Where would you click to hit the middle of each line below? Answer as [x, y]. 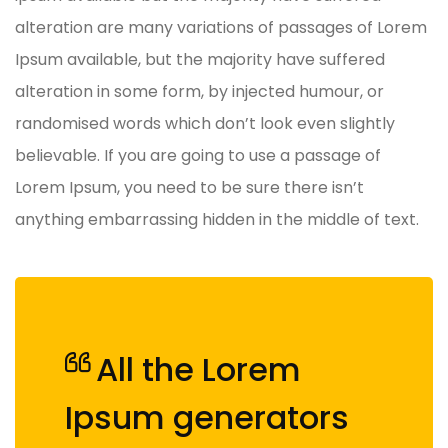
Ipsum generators [207, 418]
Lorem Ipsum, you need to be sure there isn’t [189, 188]
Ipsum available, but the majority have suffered [200, 60]
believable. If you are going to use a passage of [198, 156]
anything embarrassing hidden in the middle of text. [217, 220]
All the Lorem [198, 370]
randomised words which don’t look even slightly [205, 124]
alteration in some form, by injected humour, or [199, 92]
